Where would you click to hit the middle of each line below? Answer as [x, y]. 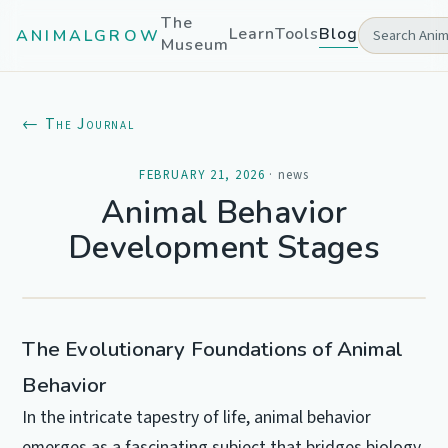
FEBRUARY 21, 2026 [202, 175]
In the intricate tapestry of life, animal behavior [197, 417]
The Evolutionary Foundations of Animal [213, 349]
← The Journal [78, 124]
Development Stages [224, 247]
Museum [195, 45]
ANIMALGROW [88, 35]
